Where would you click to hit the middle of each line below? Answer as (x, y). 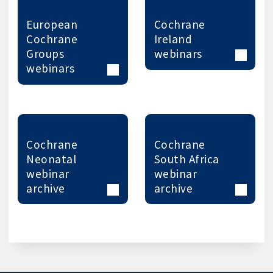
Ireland (173, 39)
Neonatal (51, 159)
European (52, 25)
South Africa (186, 159)
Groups (45, 54)
